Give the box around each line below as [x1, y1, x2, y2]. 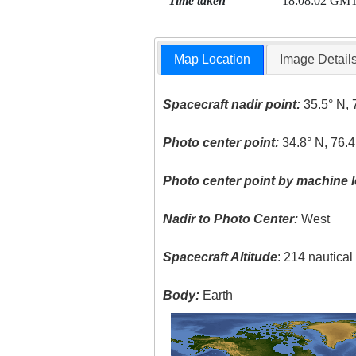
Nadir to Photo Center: [163, 212, 299, 226]
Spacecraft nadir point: [163, 98, 301, 112]
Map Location [174, 52, 251, 67]
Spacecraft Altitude [163, 250, 278, 265]
